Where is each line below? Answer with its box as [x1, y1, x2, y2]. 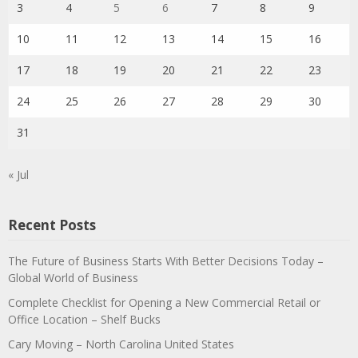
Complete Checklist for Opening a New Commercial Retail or [8, 295, 320, 310]
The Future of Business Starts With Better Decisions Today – [8, 253, 324, 268]
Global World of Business [8, 270, 138, 285]
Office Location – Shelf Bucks [8, 312, 161, 327]
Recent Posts [8, 216, 96, 234]
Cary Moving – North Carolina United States [8, 336, 234, 352]
